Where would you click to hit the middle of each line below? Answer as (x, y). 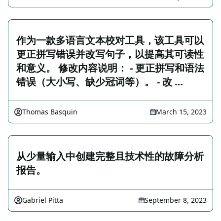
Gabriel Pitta (43, 200)
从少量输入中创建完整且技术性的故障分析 (110, 156)
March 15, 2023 (181, 112)
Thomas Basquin (50, 112)
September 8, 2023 (176, 200)
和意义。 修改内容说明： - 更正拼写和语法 (110, 68)
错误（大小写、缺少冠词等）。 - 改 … (100, 82)
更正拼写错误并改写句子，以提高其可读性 (110, 54)
